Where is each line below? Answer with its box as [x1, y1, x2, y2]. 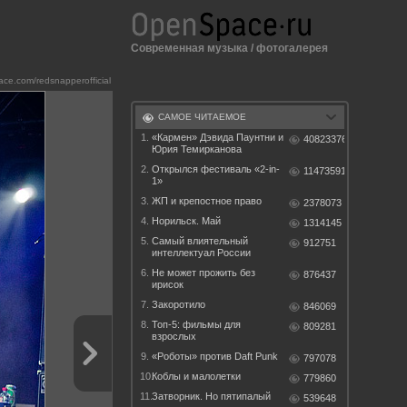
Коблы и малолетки [152, 371, 241, 382]
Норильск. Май [152, 215, 221, 226]
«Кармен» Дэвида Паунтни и [152, 132, 283, 143]
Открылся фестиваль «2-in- [152, 164, 280, 174]
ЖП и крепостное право [152, 195, 262, 206]
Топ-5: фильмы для [152, 319, 241, 330]
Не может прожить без [152, 267, 255, 278]
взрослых [152, 331, 196, 342]
